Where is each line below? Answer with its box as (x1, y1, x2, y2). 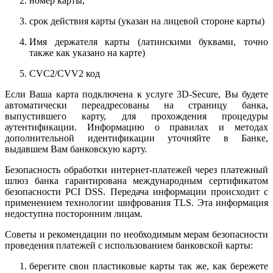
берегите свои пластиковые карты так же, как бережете (29, 260, 268, 271)
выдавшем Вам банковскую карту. (5, 143, 147, 154)
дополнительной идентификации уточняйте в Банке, (5, 132, 268, 143)
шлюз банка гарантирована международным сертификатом (5, 175, 268, 186)
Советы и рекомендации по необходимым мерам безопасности (5, 229, 268, 239)
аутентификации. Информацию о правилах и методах (5, 121, 268, 132)
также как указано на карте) (29, 47, 145, 58)
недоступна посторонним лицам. (5, 208, 143, 219)
